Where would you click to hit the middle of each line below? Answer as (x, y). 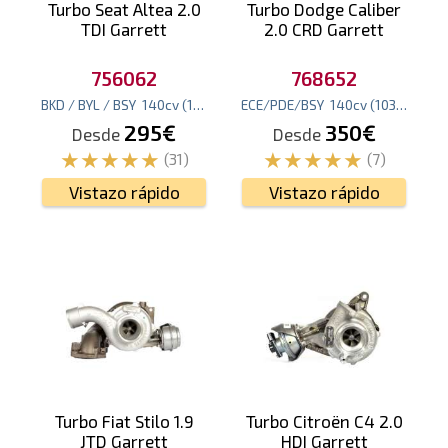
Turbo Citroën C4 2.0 (324, 421)
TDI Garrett (124, 29)
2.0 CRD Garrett (324, 29)
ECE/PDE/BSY (282, 105)
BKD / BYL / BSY (88, 105)
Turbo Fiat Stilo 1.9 (124, 421)
